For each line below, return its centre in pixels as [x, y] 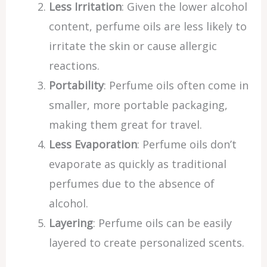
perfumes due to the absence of [131, 184]
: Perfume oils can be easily [162, 223]
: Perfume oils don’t [187, 144]
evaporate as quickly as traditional [137, 164]
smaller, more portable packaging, [138, 105]
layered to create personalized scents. [146, 243]
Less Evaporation [93, 144]
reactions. [74, 66]
